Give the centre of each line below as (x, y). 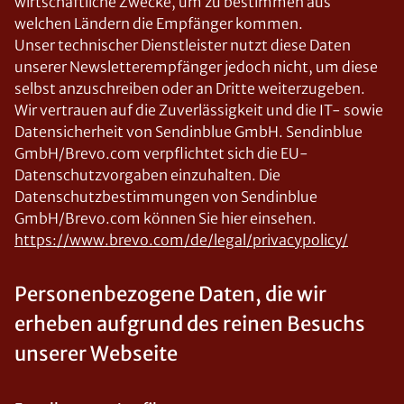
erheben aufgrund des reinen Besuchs (190, 324)
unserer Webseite (96, 353)
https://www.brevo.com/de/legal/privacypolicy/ (181, 240)
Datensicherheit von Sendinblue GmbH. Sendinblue (188, 132)
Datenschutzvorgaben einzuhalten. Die (147, 175)
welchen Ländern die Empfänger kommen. (159, 23)
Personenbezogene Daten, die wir (170, 294)
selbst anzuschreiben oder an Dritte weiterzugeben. (190, 88)
